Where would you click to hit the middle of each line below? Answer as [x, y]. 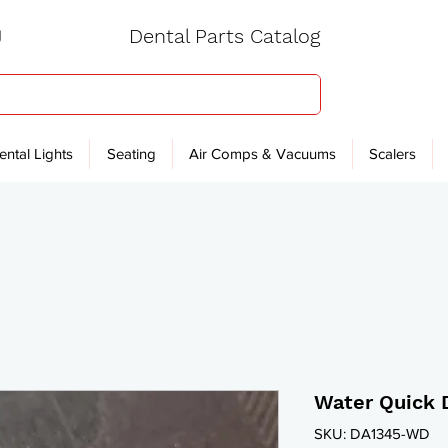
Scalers [392, 153]
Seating [131, 153]
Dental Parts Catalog [224, 36]
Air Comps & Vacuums [262, 153]
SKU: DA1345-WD [372, 433]
